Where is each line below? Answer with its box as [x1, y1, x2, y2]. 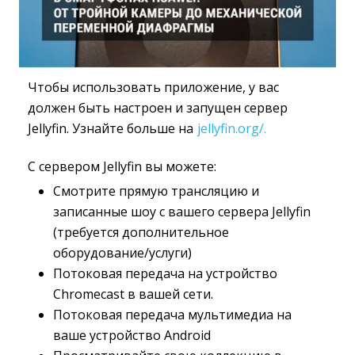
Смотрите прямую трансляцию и [53, 182, 259, 200]
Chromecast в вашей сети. [53, 285, 213, 303]
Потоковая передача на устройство [53, 265, 277, 282]
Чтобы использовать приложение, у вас [28, 78, 279, 96]
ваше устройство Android [53, 326, 211, 344]
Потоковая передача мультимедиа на [53, 306, 292, 323]
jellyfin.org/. [197, 120, 266, 137]
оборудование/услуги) [53, 244, 192, 261]
